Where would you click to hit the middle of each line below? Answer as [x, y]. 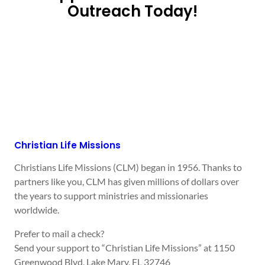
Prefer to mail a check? [59, 233]
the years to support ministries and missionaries [111, 195]
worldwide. [37, 209]
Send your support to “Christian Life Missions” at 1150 [125, 247]
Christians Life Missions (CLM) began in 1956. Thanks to [128, 167]
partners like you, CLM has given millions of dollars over [127, 181]
